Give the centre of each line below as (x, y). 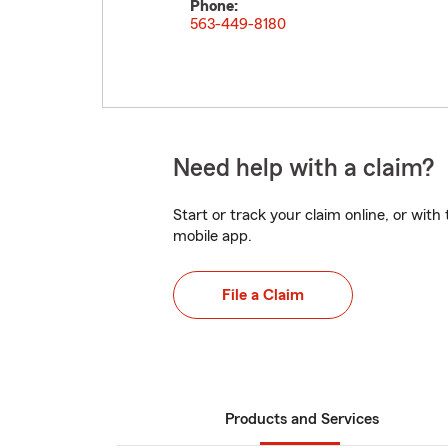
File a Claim (263, 295)
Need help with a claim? (303, 168)
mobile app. (212, 236)
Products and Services (302, 419)
